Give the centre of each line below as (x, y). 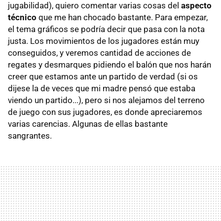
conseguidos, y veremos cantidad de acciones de (99, 53)
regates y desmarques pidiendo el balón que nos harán (110, 64)
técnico (22, 17)
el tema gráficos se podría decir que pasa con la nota (106, 29)
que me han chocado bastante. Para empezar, (122, 17)
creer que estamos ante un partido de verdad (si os (103, 76)
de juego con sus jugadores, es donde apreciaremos (105, 112)
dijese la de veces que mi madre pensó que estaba (102, 88)
